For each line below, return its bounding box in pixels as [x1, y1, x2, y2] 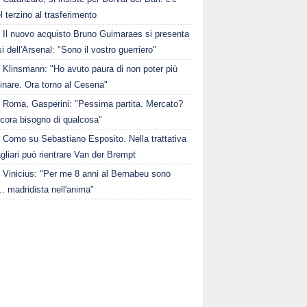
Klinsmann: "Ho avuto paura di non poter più [3, 64, 178, 74]
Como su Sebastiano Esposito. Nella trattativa [3, 134, 187, 144]
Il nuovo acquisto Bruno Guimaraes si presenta [3, 29, 190, 39]
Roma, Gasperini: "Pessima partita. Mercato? [3, 99, 184, 109]
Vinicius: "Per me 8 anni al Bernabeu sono [3, 169, 171, 179]
